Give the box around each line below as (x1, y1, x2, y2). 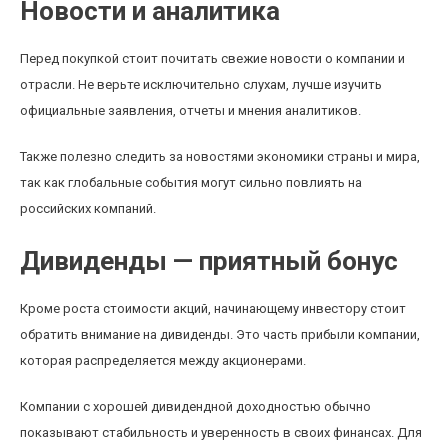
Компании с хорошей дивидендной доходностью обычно (20, 399, 371, 414)
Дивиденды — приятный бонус (20, 246, 398, 276)
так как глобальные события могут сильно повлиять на (20, 175, 362, 190)
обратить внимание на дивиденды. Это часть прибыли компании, (20, 327, 420, 342)
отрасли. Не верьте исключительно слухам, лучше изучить (20, 77, 382, 92)
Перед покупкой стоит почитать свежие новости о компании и (20, 51, 405, 66)
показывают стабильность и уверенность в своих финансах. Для (20, 425, 422, 440)
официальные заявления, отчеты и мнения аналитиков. (20, 103, 361, 118)
